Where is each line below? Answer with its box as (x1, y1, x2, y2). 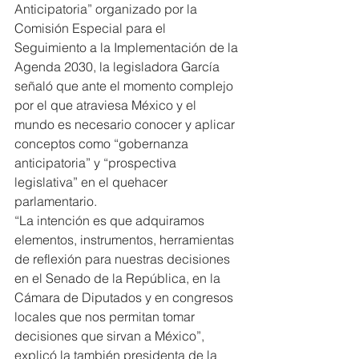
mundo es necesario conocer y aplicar (14, 115, 238, 132)
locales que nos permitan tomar (14, 308, 198, 325)
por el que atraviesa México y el (14, 96, 200, 113)
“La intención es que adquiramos (14, 212, 208, 228)
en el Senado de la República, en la (14, 269, 224, 286)
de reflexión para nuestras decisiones (14, 250, 233, 267)
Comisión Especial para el (14, 19, 169, 36)
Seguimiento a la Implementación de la (14, 38, 241, 55)
